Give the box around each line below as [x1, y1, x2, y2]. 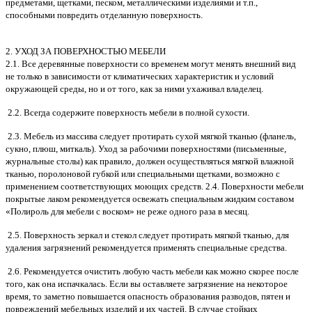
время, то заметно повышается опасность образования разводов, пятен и [6, 291, 290, 302]
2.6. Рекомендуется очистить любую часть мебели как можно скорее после [6, 266, 299, 277]
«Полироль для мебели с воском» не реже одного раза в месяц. [6, 206, 249, 217]
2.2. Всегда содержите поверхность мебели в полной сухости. [6, 107, 249, 118]
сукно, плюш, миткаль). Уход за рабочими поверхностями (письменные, [6, 143, 286, 155]
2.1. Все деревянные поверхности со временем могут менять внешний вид [6, 58, 296, 70]
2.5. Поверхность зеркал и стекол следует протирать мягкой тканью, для [6, 230, 289, 241]
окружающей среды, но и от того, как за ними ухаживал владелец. [6, 84, 263, 95]
